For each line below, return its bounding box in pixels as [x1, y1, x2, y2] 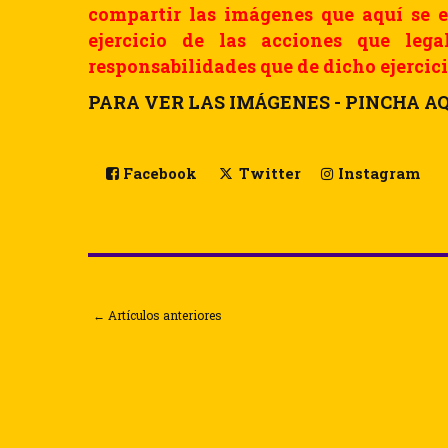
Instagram [333, 163, 420, 183]
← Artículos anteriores [93, 306, 222, 323]
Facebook [119, 163, 197, 183]
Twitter [234, 163, 301, 183]
